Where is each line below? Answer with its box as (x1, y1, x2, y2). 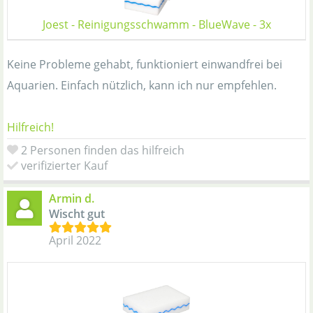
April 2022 (49, 232, 101, 248)
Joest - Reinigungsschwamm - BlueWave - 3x (42, 16, 271, 32)
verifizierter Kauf (21, 157, 108, 173)
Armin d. (49, 190, 94, 206)
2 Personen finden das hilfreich (21, 142, 184, 158)
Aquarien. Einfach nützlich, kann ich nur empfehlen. (7, 77, 277, 93)
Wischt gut (49, 205, 105, 221)
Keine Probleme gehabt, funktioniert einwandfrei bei (7, 56, 282, 72)
